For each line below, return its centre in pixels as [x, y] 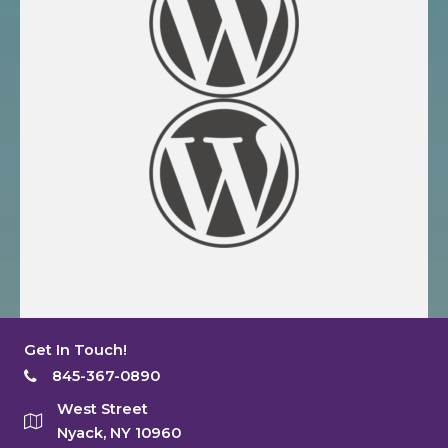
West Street [102, 408]
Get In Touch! [75, 349]
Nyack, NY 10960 [119, 432]
